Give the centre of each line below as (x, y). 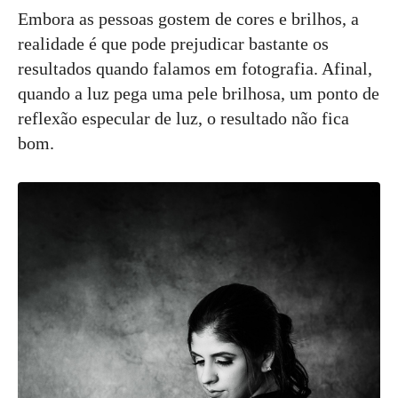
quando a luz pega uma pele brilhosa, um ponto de (199, 94)
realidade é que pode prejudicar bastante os (173, 44)
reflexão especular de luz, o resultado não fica (183, 119)
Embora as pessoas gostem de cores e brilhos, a (188, 19)
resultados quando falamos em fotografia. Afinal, (195, 69)
